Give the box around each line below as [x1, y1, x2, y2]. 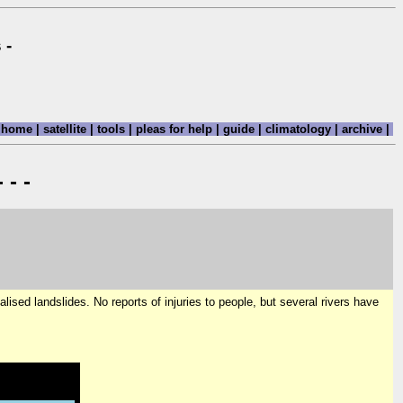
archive [338, 121, 386, 136]
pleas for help [132, 121, 216, 136]
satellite [40, 121, 90, 136]
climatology [262, 121, 335, 136]
